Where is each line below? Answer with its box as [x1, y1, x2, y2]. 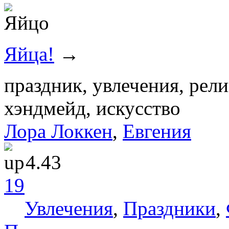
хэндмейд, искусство [4, 97, 180, 119]
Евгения [123, 120, 191, 142]
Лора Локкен [4, 120, 112, 142]
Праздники [123, 197, 216, 219]
